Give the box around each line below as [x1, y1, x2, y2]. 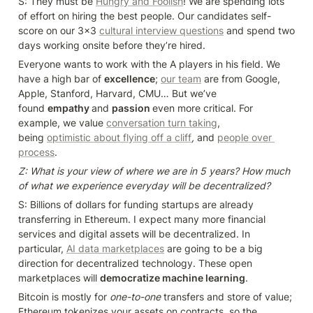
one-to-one [110, 290, 161, 303]
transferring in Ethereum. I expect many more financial [18, 212, 265, 225]
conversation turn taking [106, 116, 217, 129]
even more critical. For [152, 101, 253, 114]
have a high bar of [18, 72, 104, 85]
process [18, 145, 54, 158]
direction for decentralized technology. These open [18, 256, 252, 269]
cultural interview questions [99, 24, 224, 36]
